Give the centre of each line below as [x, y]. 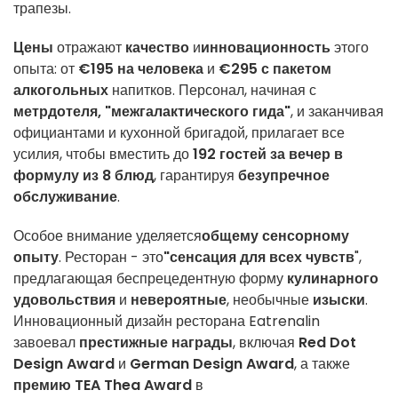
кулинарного [333, 279]
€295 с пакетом [275, 69]
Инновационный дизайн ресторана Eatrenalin [167, 322]
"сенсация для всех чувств [259, 258]
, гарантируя [196, 176]
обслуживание [65, 197]
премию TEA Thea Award [103, 386]
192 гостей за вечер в [268, 155]
